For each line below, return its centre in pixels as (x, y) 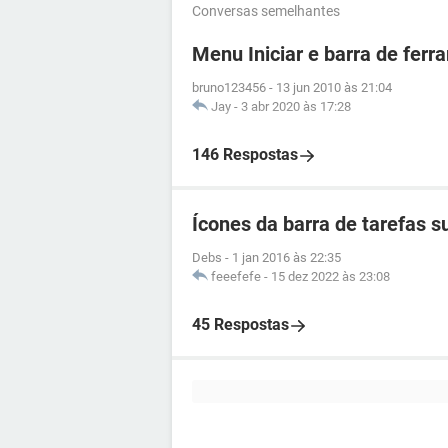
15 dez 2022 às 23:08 (330, 276)
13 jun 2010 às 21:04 (334, 87)
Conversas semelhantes (266, 11)
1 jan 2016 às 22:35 (286, 257)
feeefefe (236, 276)
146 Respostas (245, 154)
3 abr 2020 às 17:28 (296, 106)
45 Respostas (240, 324)
